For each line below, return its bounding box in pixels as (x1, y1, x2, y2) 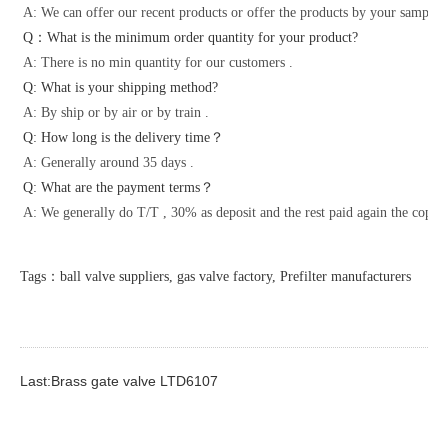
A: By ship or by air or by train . (23, 104, 209, 120)
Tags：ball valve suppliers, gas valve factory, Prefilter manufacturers (20, 268, 411, 284)
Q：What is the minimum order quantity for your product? (23, 29, 358, 45)
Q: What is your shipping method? (23, 79, 218, 95)
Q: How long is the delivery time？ (23, 129, 224, 145)
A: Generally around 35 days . (23, 154, 194, 170)
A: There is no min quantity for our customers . (23, 54, 293, 70)
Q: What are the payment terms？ (23, 179, 214, 195)
